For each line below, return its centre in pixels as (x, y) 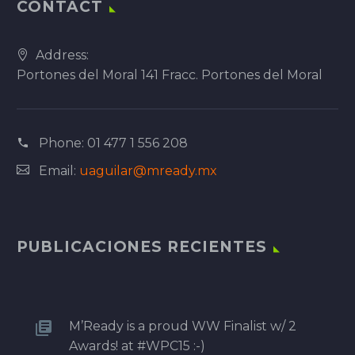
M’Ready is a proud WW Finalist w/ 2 (183, 326)
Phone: (63, 143)
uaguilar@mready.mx (148, 171)
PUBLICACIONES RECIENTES (142, 246)
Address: (62, 55)
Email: (59, 171)
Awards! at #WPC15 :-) (137, 345)
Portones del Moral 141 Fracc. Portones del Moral (170, 75)
